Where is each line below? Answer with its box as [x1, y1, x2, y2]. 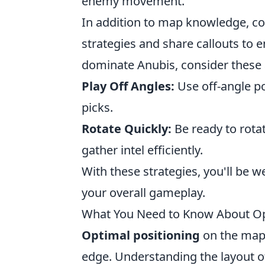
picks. [82, 99, 113, 115]
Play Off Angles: [82, 78, 174, 94]
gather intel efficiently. [82, 142, 203, 158]
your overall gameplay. [82, 185, 205, 201]
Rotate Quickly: [82, 121, 172, 137]
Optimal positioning [82, 227, 200, 243]
